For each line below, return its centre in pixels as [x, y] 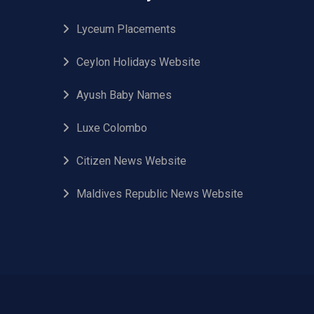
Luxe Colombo [112, 128]
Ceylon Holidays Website [138, 62]
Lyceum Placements [126, 29]
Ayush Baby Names [124, 95]
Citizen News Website [131, 161]
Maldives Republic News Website [160, 194]
